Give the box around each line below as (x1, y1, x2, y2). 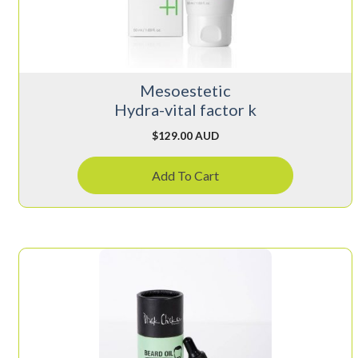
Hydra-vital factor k (113, 99, 257, 119)
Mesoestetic (139, 80, 231, 100)
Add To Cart (151, 167, 219, 183)
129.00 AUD (157, 128, 219, 142)
